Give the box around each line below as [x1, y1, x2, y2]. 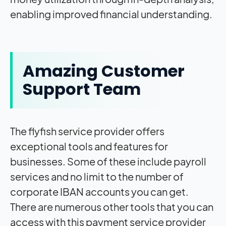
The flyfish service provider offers [10, 124, 164, 137]
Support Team [23, 77, 144, 100]
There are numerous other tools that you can [10, 200, 213, 213]
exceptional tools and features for [10, 139, 168, 152]
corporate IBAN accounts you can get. [10, 185, 189, 198]
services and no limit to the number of [10, 169, 184, 183]
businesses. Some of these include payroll [10, 154, 206, 167]
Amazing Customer [23, 59, 185, 82]
